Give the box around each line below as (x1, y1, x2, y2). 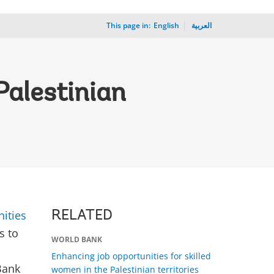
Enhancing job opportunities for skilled (51, 250, 211, 262)
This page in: (106, 20, 150, 31)
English (154, 20, 179, 31)
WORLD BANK (51, 234, 102, 245)
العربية (191, 20, 212, 31)
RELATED (51, 209, 113, 223)
